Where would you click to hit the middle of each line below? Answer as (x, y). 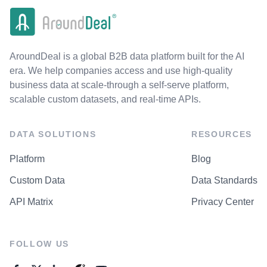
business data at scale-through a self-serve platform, (119, 85)
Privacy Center (223, 201)
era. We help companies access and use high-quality (121, 70)
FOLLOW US (40, 243)
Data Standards (224, 180)
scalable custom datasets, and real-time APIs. (105, 99)
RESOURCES (222, 134)
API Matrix (31, 201)
